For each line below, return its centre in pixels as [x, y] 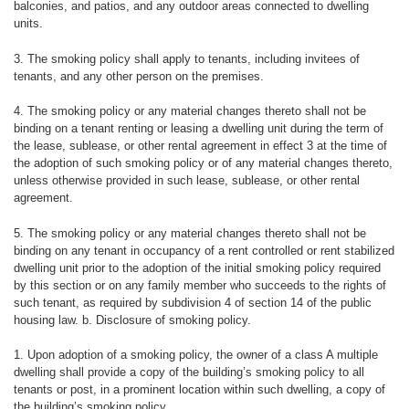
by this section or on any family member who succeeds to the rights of [199, 285]
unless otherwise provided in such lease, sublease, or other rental [186, 181]
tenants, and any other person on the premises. [138, 76]
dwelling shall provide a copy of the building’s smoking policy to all [189, 372]
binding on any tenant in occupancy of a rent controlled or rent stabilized [204, 250]
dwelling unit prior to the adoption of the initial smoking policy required [197, 267]
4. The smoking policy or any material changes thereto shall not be [189, 111]
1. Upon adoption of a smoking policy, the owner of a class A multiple [195, 355]
